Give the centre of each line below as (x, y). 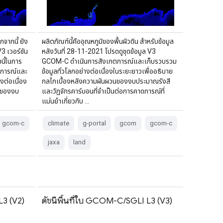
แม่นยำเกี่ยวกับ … (65, 101)
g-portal (94, 123)
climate (58, 123)
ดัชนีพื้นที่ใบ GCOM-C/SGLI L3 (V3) (107, 200)
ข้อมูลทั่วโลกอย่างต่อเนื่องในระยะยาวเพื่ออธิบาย (107, 71)
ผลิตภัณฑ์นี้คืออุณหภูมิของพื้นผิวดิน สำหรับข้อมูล (108, 41)
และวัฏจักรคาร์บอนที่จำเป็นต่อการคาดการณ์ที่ (103, 91)
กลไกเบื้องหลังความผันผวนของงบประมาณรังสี (106, 81)
